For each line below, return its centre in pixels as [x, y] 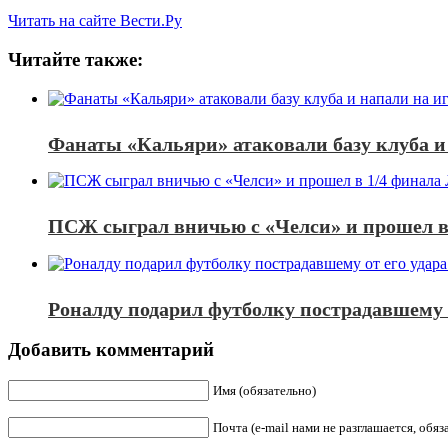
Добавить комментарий [111, 350]
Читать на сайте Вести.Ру [95, 21]
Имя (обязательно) [264, 391]
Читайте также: [75, 60]
